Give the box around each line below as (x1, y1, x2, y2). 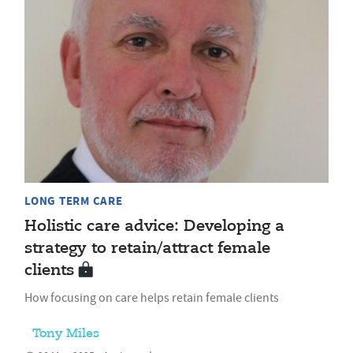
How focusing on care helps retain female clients (24, 290, 279, 307)
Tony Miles (32, 328, 99, 341)
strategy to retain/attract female (24, 240, 270, 258)
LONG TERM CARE (24, 193, 123, 210)
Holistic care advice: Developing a (24, 218, 284, 236)
